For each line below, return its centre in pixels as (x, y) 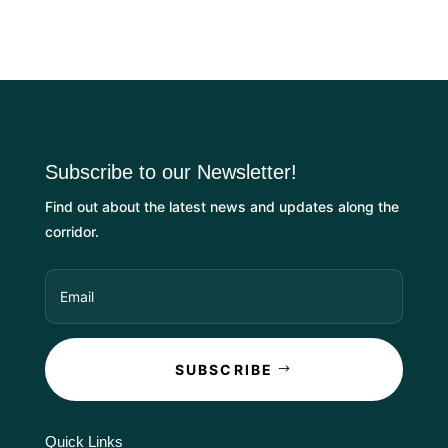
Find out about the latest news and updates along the (221, 207)
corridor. (71, 232)
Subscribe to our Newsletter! (170, 172)
